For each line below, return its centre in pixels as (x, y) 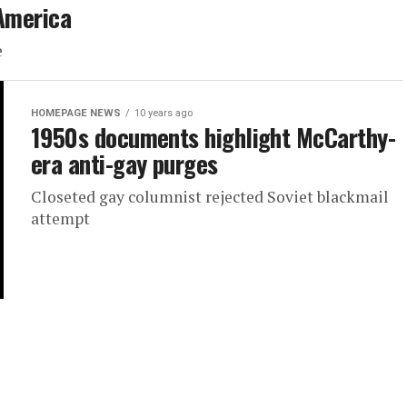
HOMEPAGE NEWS (76, 113)
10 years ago (164, 113)
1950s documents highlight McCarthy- (213, 137)
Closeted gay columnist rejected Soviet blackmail (210, 197)
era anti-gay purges (124, 164)
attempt (60, 218)
